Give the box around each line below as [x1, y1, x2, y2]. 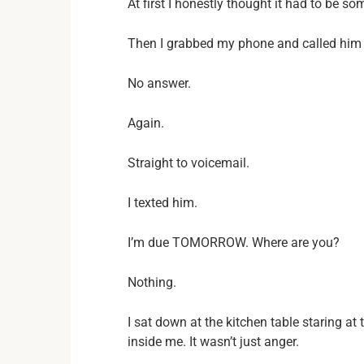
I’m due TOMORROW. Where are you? [128, 235, 340, 250]
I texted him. [128, 195, 197, 210]
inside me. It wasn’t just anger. [128, 334, 299, 349]
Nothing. [128, 275, 176, 290]
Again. [128, 115, 164, 131]
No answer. [128, 76, 191, 91]
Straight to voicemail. [128, 155, 249, 171]
